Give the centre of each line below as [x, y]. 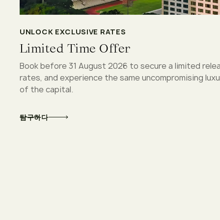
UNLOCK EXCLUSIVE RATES [73, 31]
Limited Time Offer [75, 48]
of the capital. [46, 89]
